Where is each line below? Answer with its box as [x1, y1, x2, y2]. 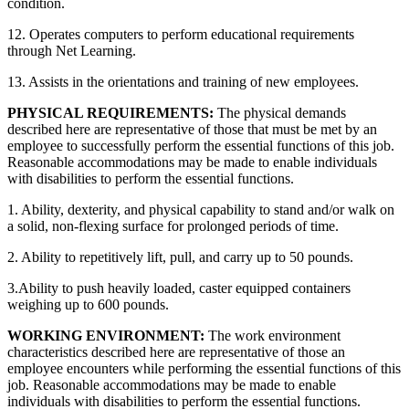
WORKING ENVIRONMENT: [7, 327, 208, 343]
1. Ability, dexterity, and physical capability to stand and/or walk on [7, 201, 394, 217]
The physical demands [217, 104, 346, 121]
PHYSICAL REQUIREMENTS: [7, 104, 217, 121]
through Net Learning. [7, 42, 136, 58]
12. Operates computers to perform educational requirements [7, 26, 354, 42]
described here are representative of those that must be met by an [7, 121, 377, 137]
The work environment [208, 327, 341, 343]
